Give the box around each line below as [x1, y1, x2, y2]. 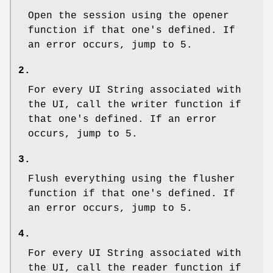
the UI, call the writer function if [28, 99, 241, 110]
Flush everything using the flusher [28, 173, 235, 185]
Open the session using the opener [28, 10, 229, 21]
